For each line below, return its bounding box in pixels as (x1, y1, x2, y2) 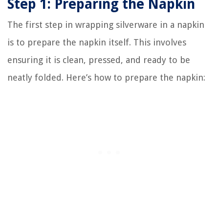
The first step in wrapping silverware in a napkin (7, 20, 204, 30)
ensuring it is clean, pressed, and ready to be (7, 55, 190, 66)
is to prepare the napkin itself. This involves (7, 37, 186, 48)
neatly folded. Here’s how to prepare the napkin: (7, 72, 205, 83)
